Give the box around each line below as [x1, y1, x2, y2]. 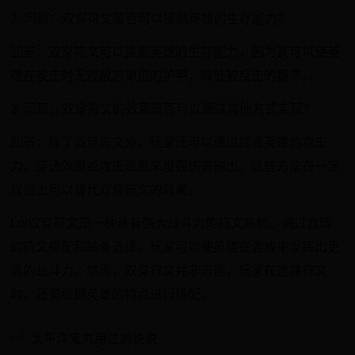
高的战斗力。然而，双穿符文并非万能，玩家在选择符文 [10, 264, 328, 277]
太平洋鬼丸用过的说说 [31, 332, 158, 345]
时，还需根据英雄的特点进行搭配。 [10, 288, 214, 301]
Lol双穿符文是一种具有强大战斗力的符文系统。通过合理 [10, 216, 333, 230]
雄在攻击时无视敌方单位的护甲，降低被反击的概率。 [10, 69, 315, 82]
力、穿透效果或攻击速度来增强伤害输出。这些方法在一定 [10, 159, 341, 173]
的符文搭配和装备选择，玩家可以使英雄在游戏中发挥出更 [10, 240, 341, 254]
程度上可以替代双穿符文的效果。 [10, 183, 201, 197]
